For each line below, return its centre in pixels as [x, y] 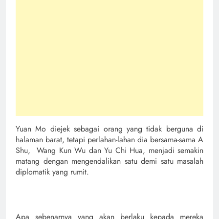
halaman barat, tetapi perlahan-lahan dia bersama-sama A [109, 139]
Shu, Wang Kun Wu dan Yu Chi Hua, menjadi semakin [109, 150]
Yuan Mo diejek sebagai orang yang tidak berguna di [109, 129]
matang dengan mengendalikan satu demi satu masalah [109, 161]
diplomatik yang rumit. [52, 172]
